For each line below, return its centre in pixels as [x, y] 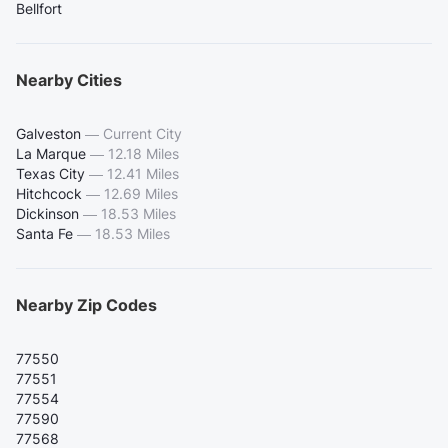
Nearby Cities [69, 80]
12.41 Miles [143, 174]
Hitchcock [49, 194]
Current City [142, 134]
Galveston [48, 134]
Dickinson [47, 214]
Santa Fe [44, 234]
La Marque [51, 154]
